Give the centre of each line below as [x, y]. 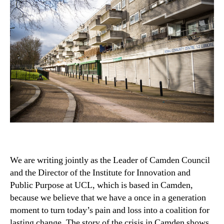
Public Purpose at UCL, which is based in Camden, [101, 185]
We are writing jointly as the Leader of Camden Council [110, 160]
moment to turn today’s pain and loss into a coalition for [110, 210]
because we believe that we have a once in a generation [108, 197]
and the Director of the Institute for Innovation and [100, 172]
